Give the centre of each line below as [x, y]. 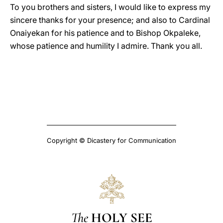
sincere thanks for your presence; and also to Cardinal [110, 20]
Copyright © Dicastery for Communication [111, 140]
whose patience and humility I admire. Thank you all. [106, 46]
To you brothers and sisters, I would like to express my [110, 7]
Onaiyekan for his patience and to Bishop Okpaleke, [105, 33]
